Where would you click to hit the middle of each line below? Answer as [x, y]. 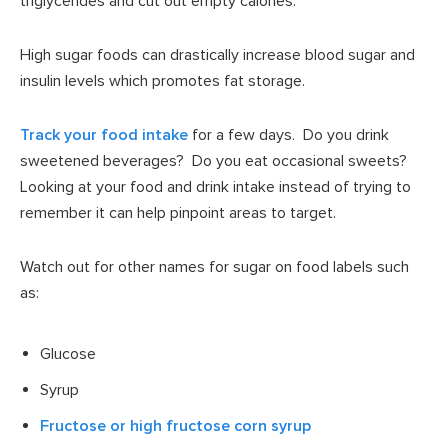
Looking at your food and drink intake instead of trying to [215, 186]
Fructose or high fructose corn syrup [175, 425]
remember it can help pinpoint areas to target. [178, 212]
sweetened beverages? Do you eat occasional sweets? [215, 160]
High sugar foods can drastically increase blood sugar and [217, 54]
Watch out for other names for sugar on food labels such [214, 266]
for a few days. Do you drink [288, 134]
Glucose [68, 353]
